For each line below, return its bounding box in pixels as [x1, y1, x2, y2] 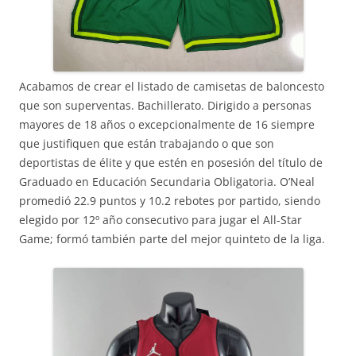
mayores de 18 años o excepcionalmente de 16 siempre [19, 117, 315, 132]
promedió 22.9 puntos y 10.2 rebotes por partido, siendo [19, 193, 320, 208]
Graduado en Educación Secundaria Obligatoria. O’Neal [19, 174, 315, 189]
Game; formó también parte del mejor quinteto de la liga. [19, 231, 325, 246]
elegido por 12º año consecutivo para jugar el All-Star [19, 212, 302, 227]
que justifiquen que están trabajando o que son [19, 136, 274, 151]
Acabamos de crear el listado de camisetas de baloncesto [19, 79, 324, 94]
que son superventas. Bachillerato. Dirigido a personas [19, 98, 311, 113]
